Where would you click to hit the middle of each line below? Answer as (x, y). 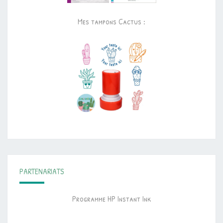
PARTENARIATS (42, 171)
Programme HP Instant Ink (111, 199)
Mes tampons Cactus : (111, 22)
